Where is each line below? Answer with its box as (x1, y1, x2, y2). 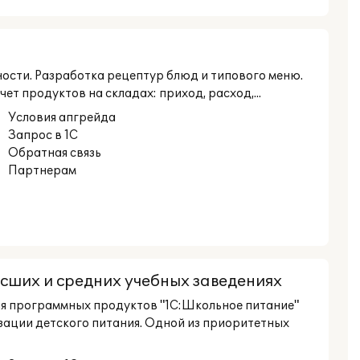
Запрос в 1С (7, 129, 78, 142)
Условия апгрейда (7, 111, 116, 125)
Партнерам (7, 164, 76, 178)
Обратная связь (7, 146, 101, 160)
